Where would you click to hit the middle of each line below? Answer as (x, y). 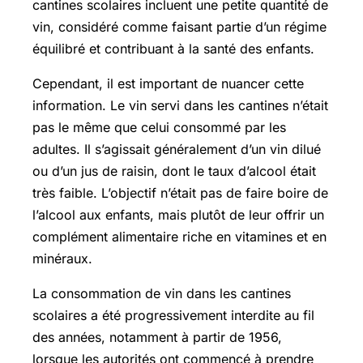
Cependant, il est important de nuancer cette (168, 83)
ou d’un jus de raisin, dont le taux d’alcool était (174, 171)
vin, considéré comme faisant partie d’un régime (179, 26)
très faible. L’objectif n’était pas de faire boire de (180, 192)
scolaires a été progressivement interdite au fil (173, 315)
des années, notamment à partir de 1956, (157, 337)
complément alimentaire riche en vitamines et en (179, 236)
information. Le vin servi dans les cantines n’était (180, 105)
